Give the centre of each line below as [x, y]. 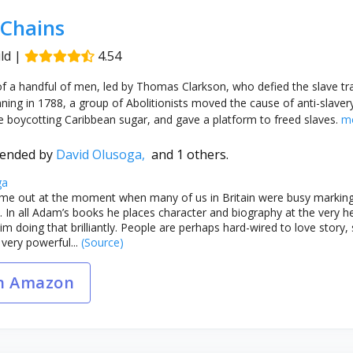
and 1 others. [190, 154]
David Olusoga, [103, 154]
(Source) [100, 242]
